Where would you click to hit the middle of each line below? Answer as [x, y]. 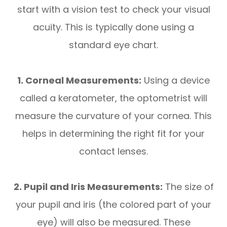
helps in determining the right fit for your [113, 134]
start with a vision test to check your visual [113, 10]
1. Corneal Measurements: [79, 81]
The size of [188, 187]
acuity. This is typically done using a [113, 27]
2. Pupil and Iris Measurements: [88, 187]
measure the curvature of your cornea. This [113, 116]
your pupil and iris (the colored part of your [113, 205]
